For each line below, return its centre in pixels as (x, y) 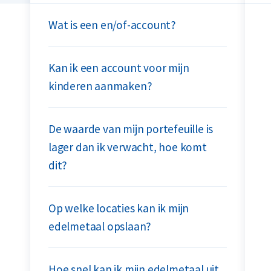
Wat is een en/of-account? (112, 25)
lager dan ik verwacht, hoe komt (128, 147)
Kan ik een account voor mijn (119, 68)
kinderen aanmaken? (100, 86)
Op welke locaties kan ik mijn (119, 208)
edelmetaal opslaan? (100, 226)
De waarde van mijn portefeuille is (131, 129)
